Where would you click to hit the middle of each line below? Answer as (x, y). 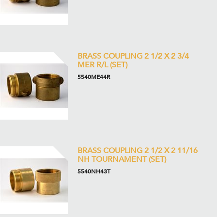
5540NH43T (94, 171)
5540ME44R (94, 77)
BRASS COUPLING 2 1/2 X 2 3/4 (133, 56)
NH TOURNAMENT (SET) (122, 159)
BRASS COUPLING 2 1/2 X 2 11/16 (138, 151)
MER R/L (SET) (102, 65)
